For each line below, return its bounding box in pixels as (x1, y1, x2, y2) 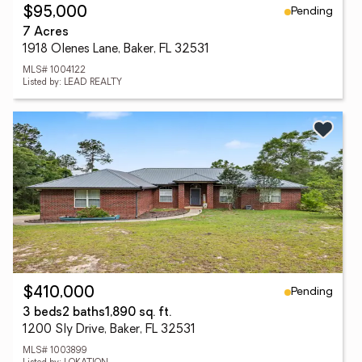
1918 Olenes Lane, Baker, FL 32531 (23, 44, 209, 56)
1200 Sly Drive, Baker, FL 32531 (23, 324, 196, 336)
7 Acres (23, 27, 69, 39)
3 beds (23, 307, 62, 319)
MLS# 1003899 (23, 347, 86, 356)
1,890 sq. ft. (105, 307, 171, 319)
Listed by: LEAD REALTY (23, 78, 122, 87)
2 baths (62, 307, 105, 319)
